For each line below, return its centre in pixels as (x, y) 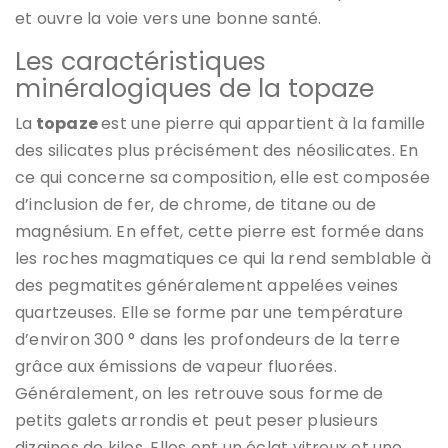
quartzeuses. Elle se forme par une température (209, 312)
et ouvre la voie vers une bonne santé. (168, 18)
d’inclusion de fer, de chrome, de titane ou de (196, 204)
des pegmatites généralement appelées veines (207, 285)
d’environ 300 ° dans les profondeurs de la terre (207, 339)
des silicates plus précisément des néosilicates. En (217, 150)
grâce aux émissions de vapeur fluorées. (176, 366)
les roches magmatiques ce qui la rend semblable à (223, 258)
